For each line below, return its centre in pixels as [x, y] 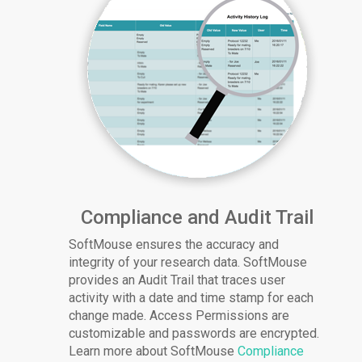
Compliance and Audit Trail [197, 217]
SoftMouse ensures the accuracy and [174, 244]
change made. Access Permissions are [179, 315]
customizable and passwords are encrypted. [194, 333]
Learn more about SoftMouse [154, 351]
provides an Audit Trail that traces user [177, 280]
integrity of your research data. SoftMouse [188, 262]
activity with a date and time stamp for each [192, 297]
